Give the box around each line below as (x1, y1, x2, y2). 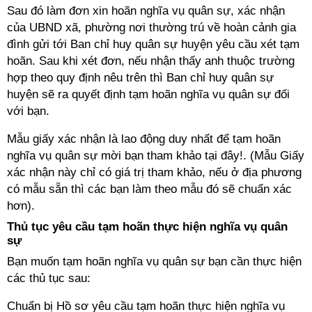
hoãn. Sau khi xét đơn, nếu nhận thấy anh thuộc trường (7, 54, 295, 68)
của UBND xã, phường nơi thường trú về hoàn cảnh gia (7, 21, 296, 34)
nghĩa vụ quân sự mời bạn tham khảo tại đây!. (7, 149, 247, 162)
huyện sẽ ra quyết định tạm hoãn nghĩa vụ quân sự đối (7, 88, 290, 101)
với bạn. (7, 104, 49, 118)
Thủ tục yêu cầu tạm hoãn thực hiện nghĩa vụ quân (7, 220, 288, 233)
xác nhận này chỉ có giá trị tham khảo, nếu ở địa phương (7, 166, 302, 179)
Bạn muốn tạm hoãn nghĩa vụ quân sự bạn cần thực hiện (7, 255, 302, 268)
